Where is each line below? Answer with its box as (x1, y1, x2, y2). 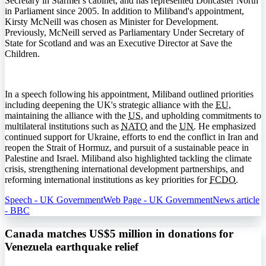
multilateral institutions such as (5, 121, 121, 132)
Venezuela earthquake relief (5, 240, 138, 253)
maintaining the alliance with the (5, 110, 128, 121)
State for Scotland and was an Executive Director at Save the (5, 38, 232, 49)
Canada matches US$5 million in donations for (5, 227, 233, 240)
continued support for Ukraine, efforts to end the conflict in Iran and (5, 132, 258, 142)
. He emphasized (194, 121, 256, 132)
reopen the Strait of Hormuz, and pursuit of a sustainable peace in (5, 142, 249, 153)
